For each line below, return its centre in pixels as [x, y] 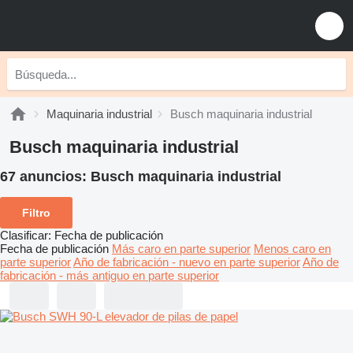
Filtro [36, 212]
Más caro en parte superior [181, 248]
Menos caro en [292, 248]
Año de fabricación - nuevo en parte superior [187, 262]
